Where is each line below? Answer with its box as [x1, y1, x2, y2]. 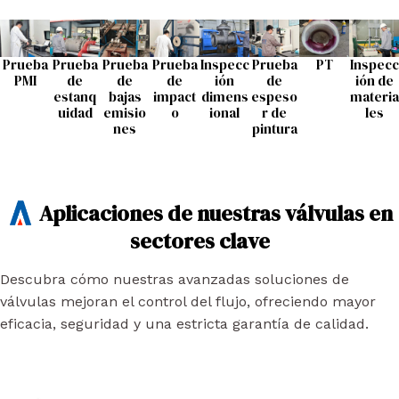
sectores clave [129, 225, 270, 256]
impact [153, 86, 196, 106]
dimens [200, 86, 248, 106]
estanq [53, 86, 96, 106]
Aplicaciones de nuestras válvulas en [38, 198, 393, 228]
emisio [103, 102, 146, 122]
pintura [251, 118, 297, 138]
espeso [251, 86, 297, 106]
